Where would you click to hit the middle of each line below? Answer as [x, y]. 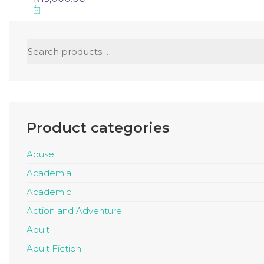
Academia [49, 173]
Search [42, 44]
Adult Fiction [54, 249]
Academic [49, 192]
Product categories [98, 128]
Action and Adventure [74, 211]
